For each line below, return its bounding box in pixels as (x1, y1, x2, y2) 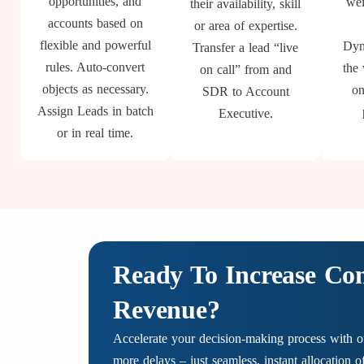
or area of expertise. (193, 19, 297, 32)
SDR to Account (201, 84, 289, 98)
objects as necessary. (41, 82, 149, 96)
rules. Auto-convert (45, 60, 145, 74)
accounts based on (47, 16, 143, 30)
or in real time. (57, 126, 134, 140)
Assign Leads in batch (37, 104, 154, 118)
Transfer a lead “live (193, 41, 299, 54)
